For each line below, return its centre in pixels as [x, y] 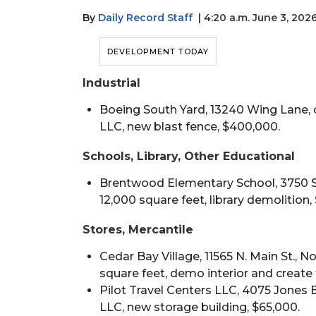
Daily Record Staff [145, 18]
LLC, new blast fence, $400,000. [190, 126]
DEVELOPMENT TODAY [158, 51]
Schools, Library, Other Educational [189, 156]
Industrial [111, 83]
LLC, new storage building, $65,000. [200, 307]
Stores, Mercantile [138, 229]
